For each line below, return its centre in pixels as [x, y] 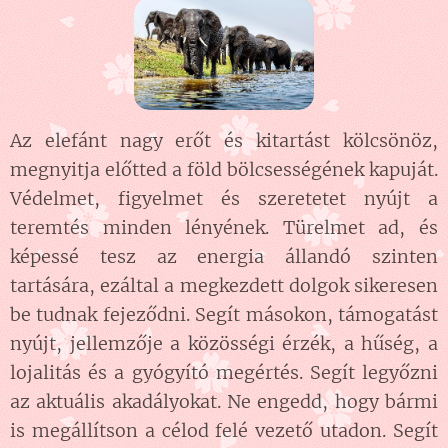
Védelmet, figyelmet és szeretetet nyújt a [224, 199]
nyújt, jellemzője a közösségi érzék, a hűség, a [224, 344]
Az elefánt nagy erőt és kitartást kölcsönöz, [224, 141]
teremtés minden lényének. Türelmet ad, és [224, 228]
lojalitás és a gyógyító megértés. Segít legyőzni [224, 373]
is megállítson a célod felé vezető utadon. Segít [224, 431]
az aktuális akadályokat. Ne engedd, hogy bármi [224, 402]
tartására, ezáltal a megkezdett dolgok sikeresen [224, 286]
